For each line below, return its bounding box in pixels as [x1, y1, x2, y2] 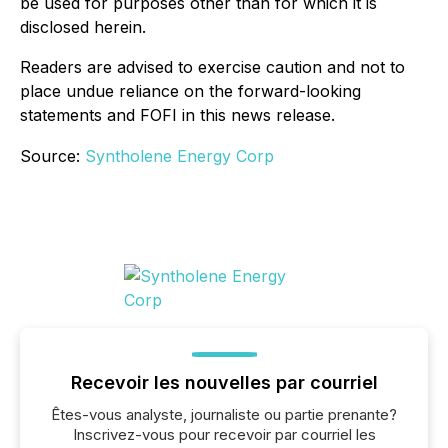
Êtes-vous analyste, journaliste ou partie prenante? [51, 404, 397, 424]
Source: [20, 145, 85, 166]
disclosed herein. [20, 16, 146, 37]
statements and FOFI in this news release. [20, 104, 335, 125]
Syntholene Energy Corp [85, 145, 274, 166]
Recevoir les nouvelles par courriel [70, 371, 378, 393]
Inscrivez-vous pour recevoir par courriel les [72, 424, 376, 444]
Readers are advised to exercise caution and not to [20, 56, 405, 77]
